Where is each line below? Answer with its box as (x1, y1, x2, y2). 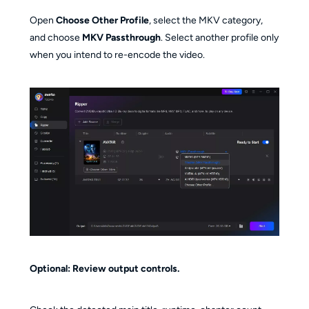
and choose (29, 31, 82, 43)
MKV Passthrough (81, 31, 161, 43)
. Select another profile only (160, 31, 279, 43)
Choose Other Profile (55, 14, 149, 26)
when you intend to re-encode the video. (29, 48, 205, 61)
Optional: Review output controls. (29, 263, 179, 275)
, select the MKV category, (148, 14, 263, 26)
